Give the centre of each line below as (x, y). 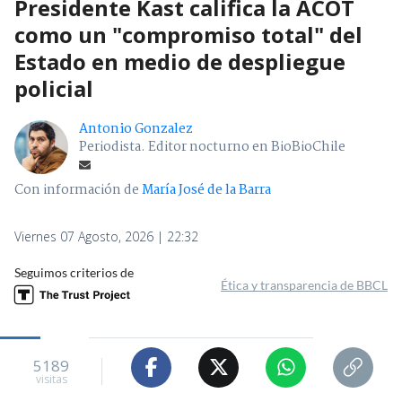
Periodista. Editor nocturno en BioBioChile (212, 147)
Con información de (77, 190)
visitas (51, 380)
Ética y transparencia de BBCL (304, 284)
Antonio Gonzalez (136, 129)
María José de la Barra (206, 190)
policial (54, 88)
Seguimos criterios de (74, 272)
